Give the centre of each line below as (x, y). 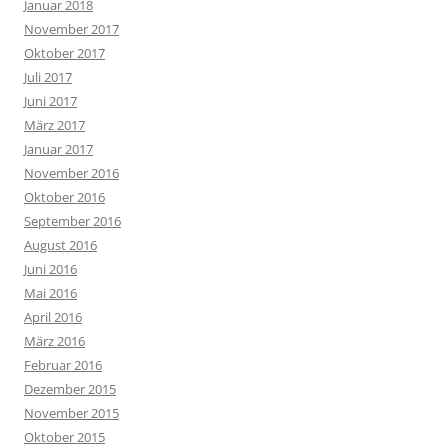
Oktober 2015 (64, 437)
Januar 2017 (58, 149)
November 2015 (71, 413)
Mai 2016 (50, 293)
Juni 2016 (50, 269)
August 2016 (60, 245)
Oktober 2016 (64, 197)
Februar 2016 (63, 365)
